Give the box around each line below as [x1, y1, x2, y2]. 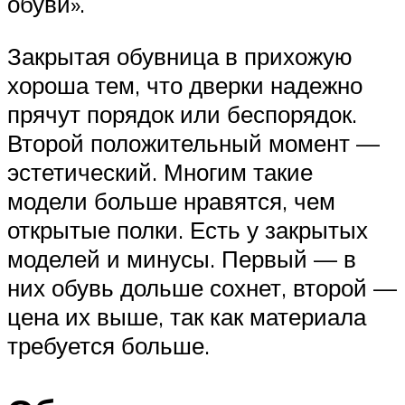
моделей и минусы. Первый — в [7, 244, 356, 274]
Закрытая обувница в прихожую [7, 42, 353, 71]
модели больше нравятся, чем [7, 186, 335, 216]
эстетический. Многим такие [7, 157, 313, 187]
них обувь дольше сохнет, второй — [7, 273, 397, 303]
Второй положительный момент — [7, 128, 380, 158]
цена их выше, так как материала [7, 302, 366, 332]
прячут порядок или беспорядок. [7, 99, 357, 129]
